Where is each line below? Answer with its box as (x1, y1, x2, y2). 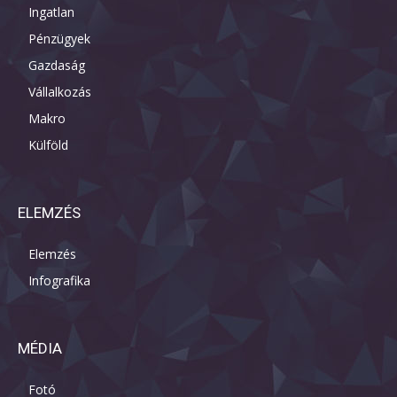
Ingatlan (28, 4, 74, 21)
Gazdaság (28, 57, 85, 74)
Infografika (28, 272, 90, 290)
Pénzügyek (28, 30, 90, 48)
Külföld (28, 136, 68, 154)
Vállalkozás (28, 83, 91, 101)
